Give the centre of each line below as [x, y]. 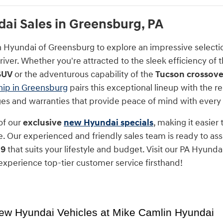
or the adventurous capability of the [84, 74]
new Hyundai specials [109, 122]
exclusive [43, 122]
